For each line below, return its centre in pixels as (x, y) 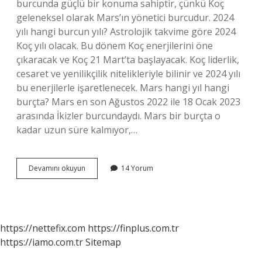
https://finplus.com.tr (133, 228)
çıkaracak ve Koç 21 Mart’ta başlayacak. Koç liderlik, (128, 60)
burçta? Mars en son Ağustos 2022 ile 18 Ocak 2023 (128, 102)
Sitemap (103, 242)
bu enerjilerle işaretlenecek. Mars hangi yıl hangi (123, 88)
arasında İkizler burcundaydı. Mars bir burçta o (118, 116)
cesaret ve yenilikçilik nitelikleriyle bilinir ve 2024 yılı (128, 74)
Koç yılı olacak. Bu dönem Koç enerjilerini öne (115, 46)
